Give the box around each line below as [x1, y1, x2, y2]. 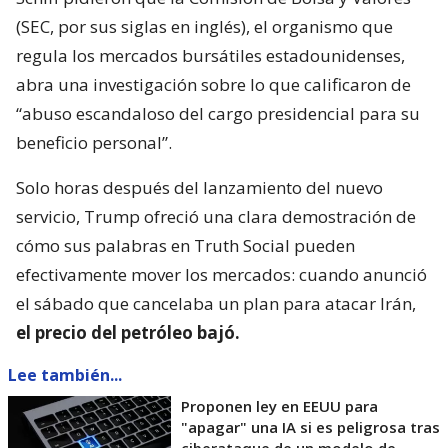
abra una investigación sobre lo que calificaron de [16, 73, 411, 97]
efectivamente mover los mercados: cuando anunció [16, 263, 427, 287]
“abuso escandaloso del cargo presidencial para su [16, 102, 420, 126]
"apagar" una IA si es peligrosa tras [181, 417, 440, 438]
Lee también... [8, 364, 122, 387]
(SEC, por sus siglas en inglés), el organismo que [16, 15, 393, 39]
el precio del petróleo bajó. [16, 321, 240, 345]
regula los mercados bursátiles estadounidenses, [16, 44, 405, 68]
